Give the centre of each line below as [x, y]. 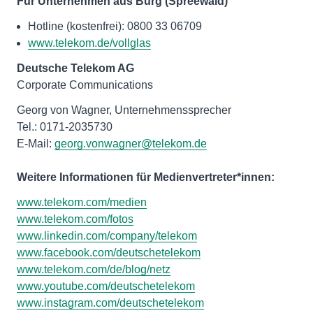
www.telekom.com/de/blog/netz [94, 269]
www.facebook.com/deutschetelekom [109, 253]
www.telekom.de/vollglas [89, 43]
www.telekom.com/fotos [75, 219]
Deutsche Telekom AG [75, 68]
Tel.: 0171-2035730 [65, 127]
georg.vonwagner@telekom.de [131, 144]
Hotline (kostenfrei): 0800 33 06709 [115, 26]
